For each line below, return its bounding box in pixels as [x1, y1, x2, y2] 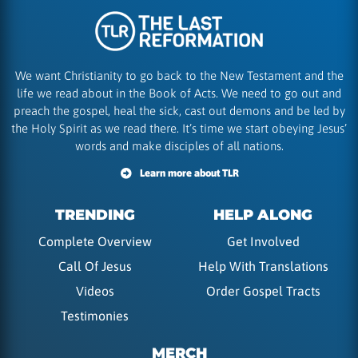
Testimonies [61, 308, 129, 324]
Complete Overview [38, 234, 152, 249]
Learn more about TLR [140, 167, 240, 180]
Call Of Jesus [58, 259, 132, 274]
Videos [75, 284, 114, 299]
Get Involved [226, 234, 300, 249]
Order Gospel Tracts [205, 284, 320, 299]
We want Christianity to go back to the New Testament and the [14, 69, 344, 83]
